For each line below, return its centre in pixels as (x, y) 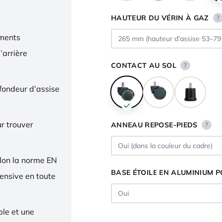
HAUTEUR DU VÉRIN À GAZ (160, 18)
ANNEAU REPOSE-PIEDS (154, 125)
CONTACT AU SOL (144, 65)
